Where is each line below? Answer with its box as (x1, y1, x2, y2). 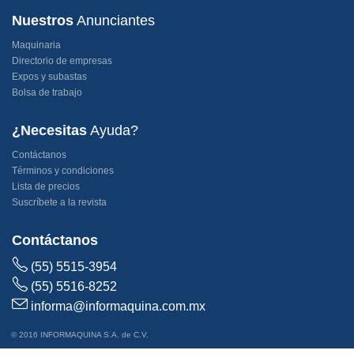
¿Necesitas (12, 122, 87, 138)
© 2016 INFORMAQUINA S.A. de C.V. (11, 330, 149, 339)
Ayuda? (87, 122, 138, 138)
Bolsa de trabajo (12, 86, 82, 98)
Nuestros (12, 12, 73, 28)
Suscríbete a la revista (12, 196, 107, 208)
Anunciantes (73, 12, 155, 28)
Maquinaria (12, 39, 61, 51)
